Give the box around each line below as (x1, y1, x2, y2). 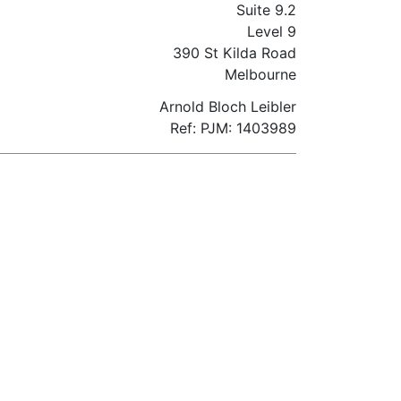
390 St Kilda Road (173, 44, 296, 62)
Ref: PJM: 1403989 (170, 119, 296, 137)
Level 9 (247, 22, 296, 40)
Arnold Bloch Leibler (159, 98, 296, 115)
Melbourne (225, 65, 296, 83)
